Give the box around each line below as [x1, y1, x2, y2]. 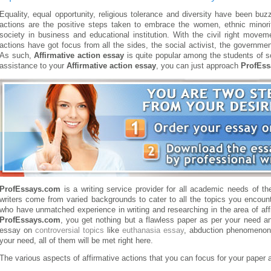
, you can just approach [156, 61, 241, 70]
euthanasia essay [122, 226, 184, 235]
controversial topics [34, 226, 104, 235]
